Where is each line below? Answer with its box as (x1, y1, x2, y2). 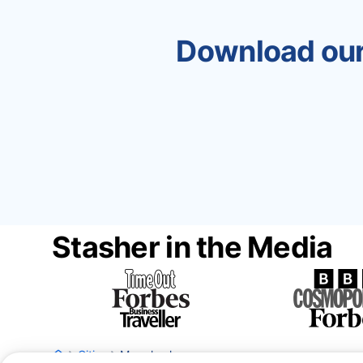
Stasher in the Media (52, 229, 333, 265)
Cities (78, 348, 107, 361)
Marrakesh (120, 348, 176, 361)
